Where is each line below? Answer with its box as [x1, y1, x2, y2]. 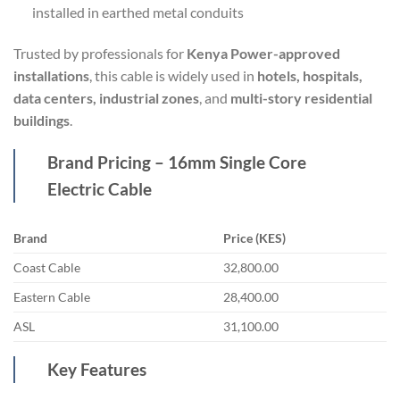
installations [13, 66, 89, 84]
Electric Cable [47, 179, 152, 200]
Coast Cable [13, 260, 80, 276]
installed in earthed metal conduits [31, 3, 244, 21]
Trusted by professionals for [13, 44, 187, 62]
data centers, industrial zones [13, 88, 199, 106]
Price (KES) [223, 230, 287, 246]
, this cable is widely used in [89, 66, 257, 84]
